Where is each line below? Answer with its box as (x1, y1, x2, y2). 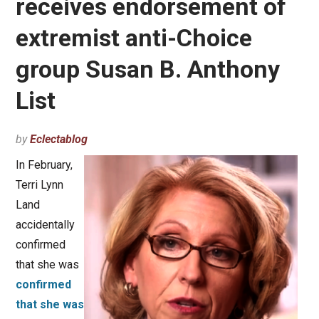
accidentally (15, 218, 75, 232)
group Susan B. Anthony (15, 55, 280, 84)
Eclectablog (29, 132, 88, 147)
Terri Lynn (15, 178, 63, 192)
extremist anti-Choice (15, 23, 252, 53)
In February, (15, 158, 73, 172)
